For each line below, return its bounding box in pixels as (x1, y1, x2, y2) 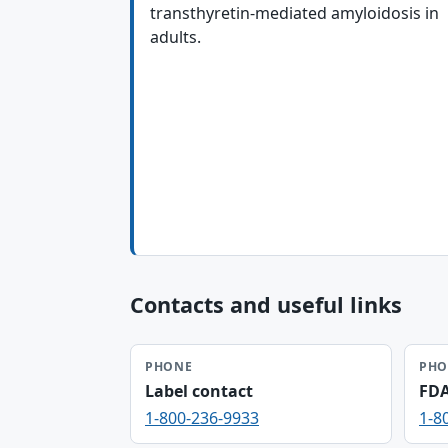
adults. (150, 26, 201, 48)
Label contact (145, 380, 253, 402)
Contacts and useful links (130, 290, 402, 319)
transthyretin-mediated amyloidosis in (150, 2, 439, 24)
